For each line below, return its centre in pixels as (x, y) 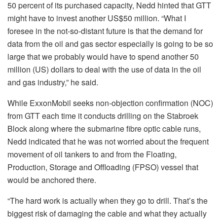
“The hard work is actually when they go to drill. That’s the (108, 200)
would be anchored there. (52, 180)
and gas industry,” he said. (53, 82)
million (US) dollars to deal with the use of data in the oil (104, 69)
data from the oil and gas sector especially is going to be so (110, 43)
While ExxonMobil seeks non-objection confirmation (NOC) (110, 103)
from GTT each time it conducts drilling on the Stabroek (103, 115)
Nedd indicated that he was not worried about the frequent (108, 141)
